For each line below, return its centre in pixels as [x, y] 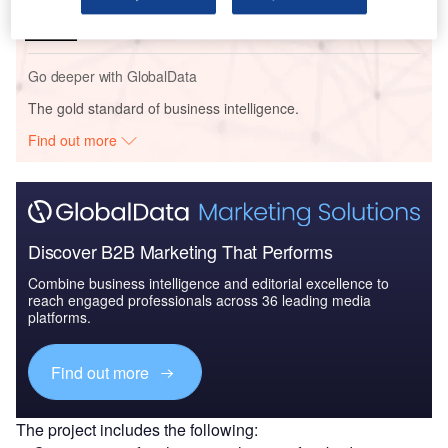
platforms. [59, 317]
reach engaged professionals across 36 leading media [199, 300]
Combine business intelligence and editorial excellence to [208, 283]
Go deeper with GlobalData [112, 75]
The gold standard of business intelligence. [163, 107]
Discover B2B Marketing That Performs [180, 251]
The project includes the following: [137, 430]
